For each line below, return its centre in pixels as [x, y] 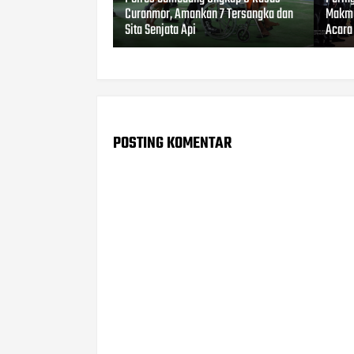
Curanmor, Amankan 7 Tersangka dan [209, 15]
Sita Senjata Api [160, 31]
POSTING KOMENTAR [172, 144]
